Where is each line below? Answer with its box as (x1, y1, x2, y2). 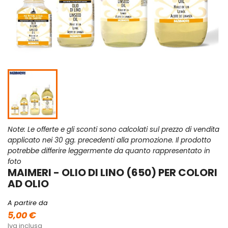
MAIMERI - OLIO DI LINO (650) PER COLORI (8, 165, 217, 180)
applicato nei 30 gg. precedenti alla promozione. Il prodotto (8, 135, 211, 146)
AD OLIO (8, 177, 49, 191)
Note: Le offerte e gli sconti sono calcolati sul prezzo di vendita (8, 125, 219, 135)
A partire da (8, 198, 48, 208)
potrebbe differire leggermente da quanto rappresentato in (8, 146, 210, 156)
